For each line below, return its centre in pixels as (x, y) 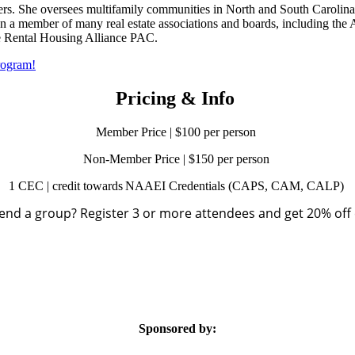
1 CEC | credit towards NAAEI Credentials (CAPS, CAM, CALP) (177, 185)
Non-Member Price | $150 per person (176, 158)
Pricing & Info (175, 98)
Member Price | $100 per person (176, 132)
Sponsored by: (177, 329)
